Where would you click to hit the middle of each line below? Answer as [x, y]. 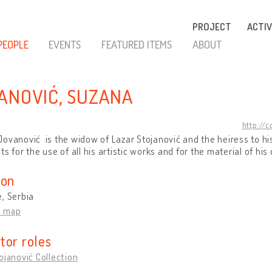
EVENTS [65, 44]
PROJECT [212, 27]
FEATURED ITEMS [137, 44]
